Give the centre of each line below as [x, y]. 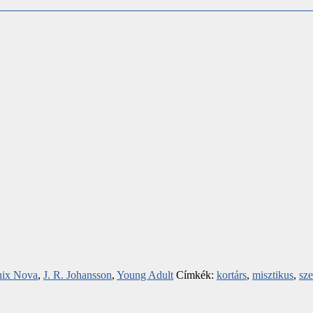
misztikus [273, 275]
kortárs [232, 275]
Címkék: [196, 275]
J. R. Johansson [78, 275]
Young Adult [145, 275]
